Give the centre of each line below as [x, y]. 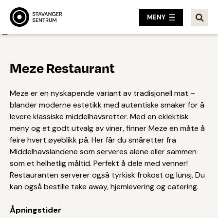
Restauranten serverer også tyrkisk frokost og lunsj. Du [107, 175]
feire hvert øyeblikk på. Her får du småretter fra [93, 140]
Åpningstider [36, 210]
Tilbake [26, 30]
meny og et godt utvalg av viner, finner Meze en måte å [107, 128]
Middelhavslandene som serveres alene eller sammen [103, 152]
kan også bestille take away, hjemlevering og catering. [105, 187]
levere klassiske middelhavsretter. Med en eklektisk [99, 117]
